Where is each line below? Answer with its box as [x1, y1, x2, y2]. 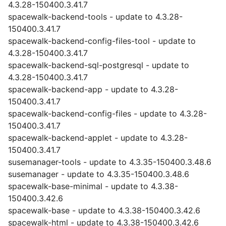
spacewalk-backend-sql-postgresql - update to [8, 60, 189, 70]
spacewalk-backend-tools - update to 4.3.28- [8, 12, 183, 22]
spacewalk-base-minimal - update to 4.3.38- [8, 181, 178, 191]
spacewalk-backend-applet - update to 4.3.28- [8, 133, 188, 143]
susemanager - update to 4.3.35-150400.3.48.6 [8, 169, 189, 179]
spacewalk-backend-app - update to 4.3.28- [8, 84, 178, 94]
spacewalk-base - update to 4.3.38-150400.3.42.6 [8, 205, 200, 215]
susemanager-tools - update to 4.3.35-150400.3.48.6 [8, 157, 211, 167]
